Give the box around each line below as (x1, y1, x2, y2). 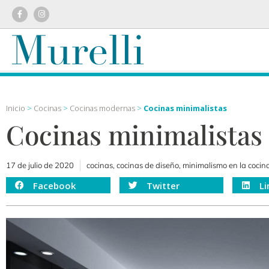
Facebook (33, 179, 76, 192)
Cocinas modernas (70, 103, 135, 114)
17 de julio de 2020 (6, 160, 74, 171)
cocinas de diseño (116, 160, 179, 171)
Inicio (6, 103, 25, 114)
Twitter (146, 179, 180, 192)
